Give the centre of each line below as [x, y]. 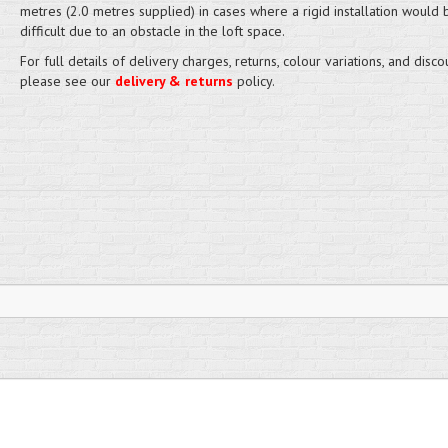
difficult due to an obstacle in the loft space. [152, 31]
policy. [253, 81]
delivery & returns [173, 81]
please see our [67, 81]
